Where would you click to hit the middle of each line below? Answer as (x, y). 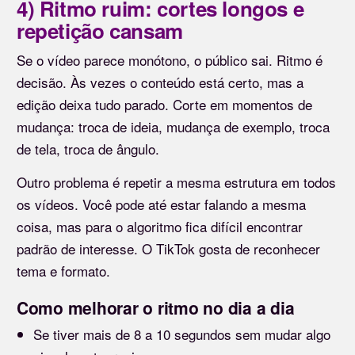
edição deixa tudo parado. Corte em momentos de (164, 105)
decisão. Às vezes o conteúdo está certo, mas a (160, 82)
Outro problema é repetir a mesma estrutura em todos (176, 182)
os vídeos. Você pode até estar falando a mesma (161, 204)
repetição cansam (100, 31)
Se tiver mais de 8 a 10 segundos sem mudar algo (182, 334)
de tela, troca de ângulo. (88, 149)
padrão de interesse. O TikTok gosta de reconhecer (168, 249)
